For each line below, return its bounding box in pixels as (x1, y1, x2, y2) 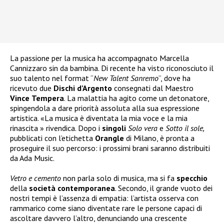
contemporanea (57, 183, 115, 193)
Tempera (31, 93, 64, 103)
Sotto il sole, (165, 123, 204, 133)
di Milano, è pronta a (124, 133, 194, 143)
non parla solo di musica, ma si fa (61, 173, 176, 183)
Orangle (95, 133, 124, 143)
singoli (102, 123, 126, 133)
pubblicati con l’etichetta (10, 133, 95, 143)
